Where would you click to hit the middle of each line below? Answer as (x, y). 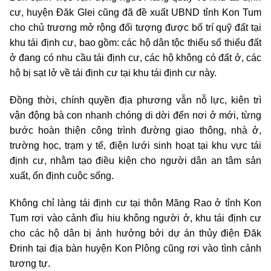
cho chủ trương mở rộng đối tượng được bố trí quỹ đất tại (135, 27)
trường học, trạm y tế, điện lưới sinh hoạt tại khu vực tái (135, 145)
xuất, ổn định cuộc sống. (62, 175)
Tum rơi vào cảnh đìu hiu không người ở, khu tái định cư (135, 218)
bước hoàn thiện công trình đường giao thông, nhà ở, (135, 130)
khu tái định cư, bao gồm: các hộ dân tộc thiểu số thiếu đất (135, 42)
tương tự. (30, 263)
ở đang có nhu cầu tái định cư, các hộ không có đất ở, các (135, 57)
